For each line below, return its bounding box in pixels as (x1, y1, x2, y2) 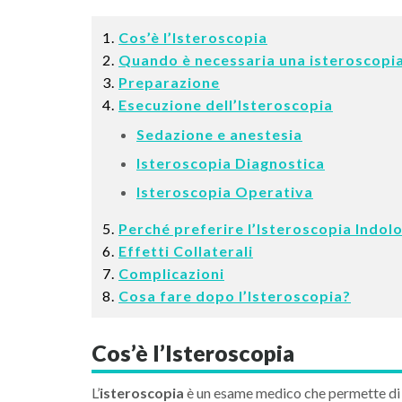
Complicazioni (118, 265, 224, 282)
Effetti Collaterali (118, 242, 253, 259)
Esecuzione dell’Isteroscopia (118, 96, 333, 113)
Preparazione (118, 74, 220, 91)
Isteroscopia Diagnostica (136, 154, 325, 171)
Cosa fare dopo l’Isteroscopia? (118, 287, 351, 304)
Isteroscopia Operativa (136, 183, 313, 200)
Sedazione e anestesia (136, 126, 302, 143)
